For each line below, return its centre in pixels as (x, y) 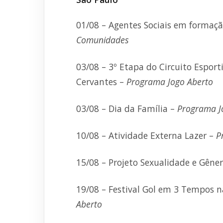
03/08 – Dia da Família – (127, 109)
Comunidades (103, 40)
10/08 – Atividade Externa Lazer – (146, 135)
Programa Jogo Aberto (170, 82)
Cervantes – (101, 82)
